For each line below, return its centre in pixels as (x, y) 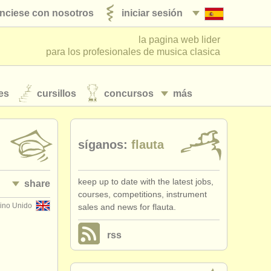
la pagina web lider (179, 40)
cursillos (57, 93)
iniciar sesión (152, 13)
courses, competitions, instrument (142, 194)
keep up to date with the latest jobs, (146, 181)
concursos (129, 93)
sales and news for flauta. (127, 207)
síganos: (103, 145)
